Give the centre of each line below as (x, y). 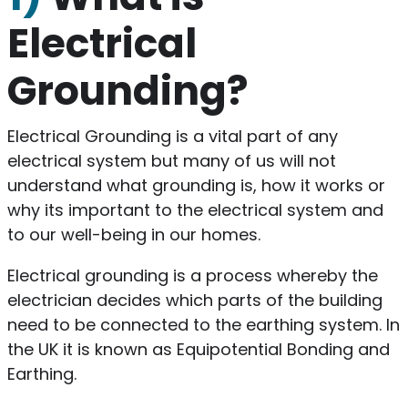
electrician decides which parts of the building (194, 300)
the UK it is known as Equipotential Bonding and (198, 349)
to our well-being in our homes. (136, 234)
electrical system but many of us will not (171, 160)
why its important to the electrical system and (195, 209)
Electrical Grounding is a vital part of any (172, 136)
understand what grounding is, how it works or (196, 185)
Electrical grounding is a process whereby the (192, 275)
